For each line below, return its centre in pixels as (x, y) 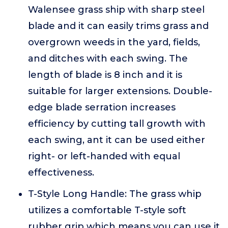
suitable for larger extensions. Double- (120, 91)
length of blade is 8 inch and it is (105, 75)
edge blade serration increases (102, 107)
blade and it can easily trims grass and (118, 26)
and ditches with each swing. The (108, 59)
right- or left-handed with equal (104, 156)
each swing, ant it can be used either (117, 140)
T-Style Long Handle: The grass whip (115, 194)
